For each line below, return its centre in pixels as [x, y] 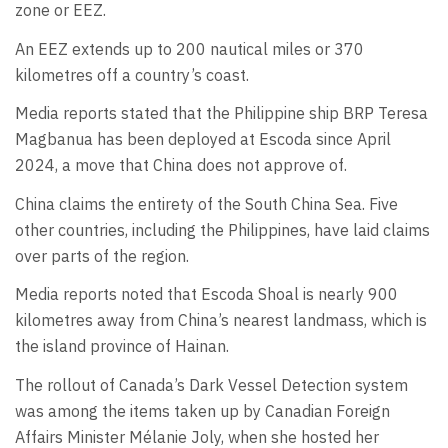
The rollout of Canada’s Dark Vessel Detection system [211, 384]
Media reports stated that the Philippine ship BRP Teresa [221, 113]
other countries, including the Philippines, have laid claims [222, 229]
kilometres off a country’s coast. [134, 74]
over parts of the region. [102, 255]
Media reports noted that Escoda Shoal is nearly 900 [206, 294]
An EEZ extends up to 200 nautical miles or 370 [189, 48]
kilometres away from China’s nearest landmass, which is [221, 320]
